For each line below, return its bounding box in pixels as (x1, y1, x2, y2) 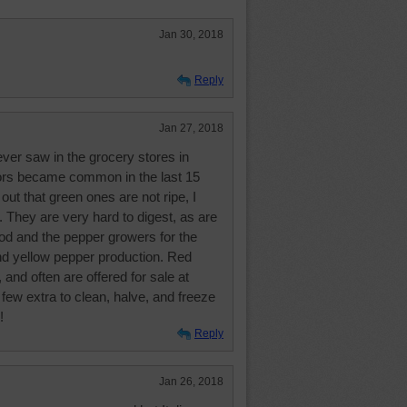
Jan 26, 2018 (159, 375, 223, 388)
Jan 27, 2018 (159, 122, 223, 134)
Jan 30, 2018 (159, 28, 223, 41)
